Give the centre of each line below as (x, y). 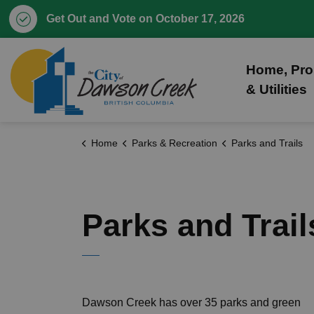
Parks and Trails (267, 143)
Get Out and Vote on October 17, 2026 (145, 19)
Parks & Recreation (174, 143)
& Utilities (277, 89)
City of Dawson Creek (251, 52)
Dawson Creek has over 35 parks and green (191, 302)
